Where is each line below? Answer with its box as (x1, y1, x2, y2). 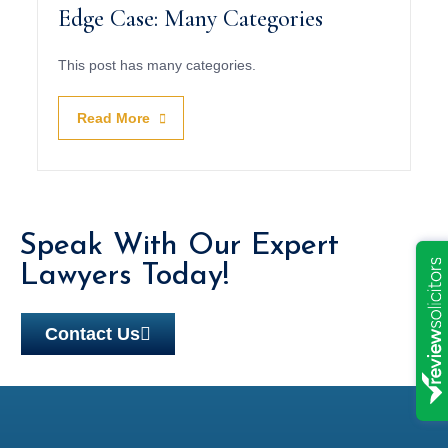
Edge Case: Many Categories (58, 4, 324, 33)
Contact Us (45, 324, 140, 344)
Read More (77, 110, 151, 126)
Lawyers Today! (20, 261, 229, 292)
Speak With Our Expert (20, 231, 339, 262)
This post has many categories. (58, 57, 257, 73)
